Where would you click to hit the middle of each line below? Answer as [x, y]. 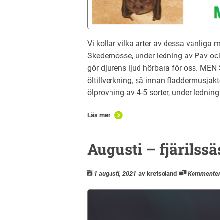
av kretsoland [158, 173]
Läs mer [99, 115]
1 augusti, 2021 [115, 173]
